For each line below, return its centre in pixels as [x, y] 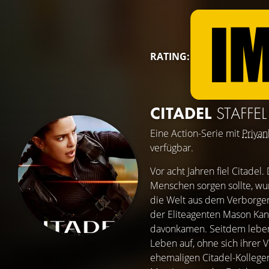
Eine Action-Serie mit [196, 133]
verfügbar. [172, 148]
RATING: [170, 56]
